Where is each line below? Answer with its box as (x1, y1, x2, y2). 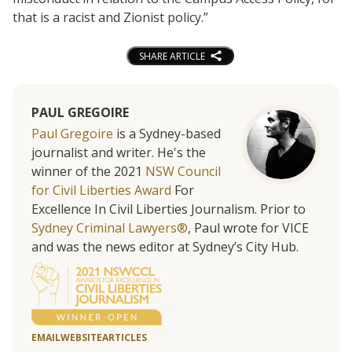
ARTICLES (102, 331, 147, 345)
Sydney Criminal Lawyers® (31, 219, 188, 237)
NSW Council (145, 163, 221, 181)
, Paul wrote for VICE (188, 219, 309, 237)
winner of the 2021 (31, 163, 145, 181)
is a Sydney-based (113, 125, 221, 143)
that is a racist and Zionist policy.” (13, 8, 208, 26)
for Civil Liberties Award (31, 181, 171, 200)
